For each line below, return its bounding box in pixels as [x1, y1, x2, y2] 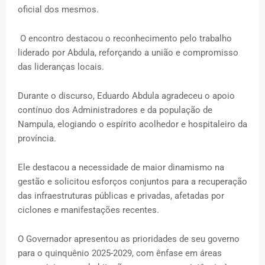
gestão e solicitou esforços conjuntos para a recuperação [18, 176, 247, 187]
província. [18, 132, 59, 144]
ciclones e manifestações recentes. [18, 204, 159, 215]
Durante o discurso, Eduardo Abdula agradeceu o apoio [18, 90, 235, 101]
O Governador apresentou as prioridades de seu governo [18, 233, 240, 244]
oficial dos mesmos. [18, 4, 99, 15]
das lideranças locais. [18, 61, 104, 72]
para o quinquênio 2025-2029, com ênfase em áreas [18, 247, 222, 258]
